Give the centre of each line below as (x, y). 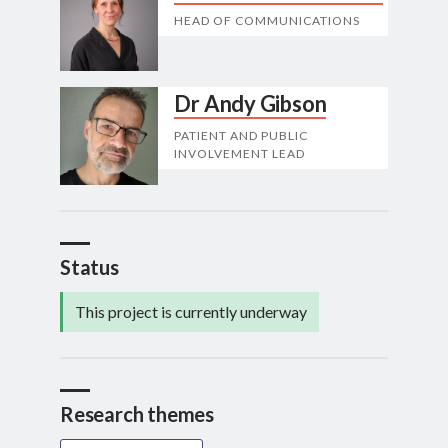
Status (89, 267)
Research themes (137, 414)
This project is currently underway (191, 312)
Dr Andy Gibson (250, 103)
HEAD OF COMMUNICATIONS (267, 21)
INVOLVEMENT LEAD (240, 153)
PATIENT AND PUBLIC (241, 135)
